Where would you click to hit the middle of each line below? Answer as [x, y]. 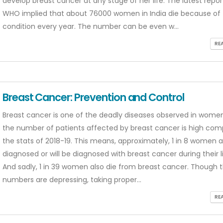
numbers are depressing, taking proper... [72, 180]
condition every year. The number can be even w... [90, 27]
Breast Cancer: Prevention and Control [93, 98]
